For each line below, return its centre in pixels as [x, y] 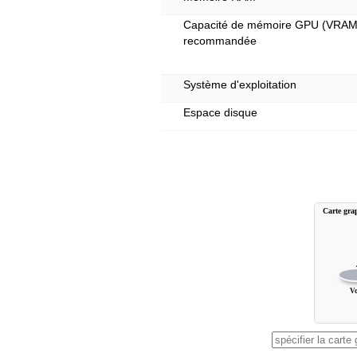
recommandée [220, 41]
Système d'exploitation [240, 84]
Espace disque [221, 112]
